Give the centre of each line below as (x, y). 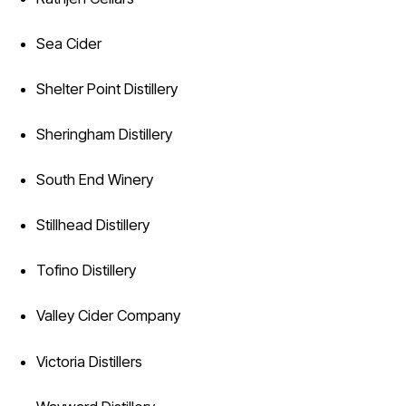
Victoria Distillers (89, 361)
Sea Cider (68, 43)
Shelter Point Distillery (106, 89)
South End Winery (94, 180)
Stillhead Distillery (92, 225)
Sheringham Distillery (104, 135)
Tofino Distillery (86, 271)
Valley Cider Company (108, 316)
